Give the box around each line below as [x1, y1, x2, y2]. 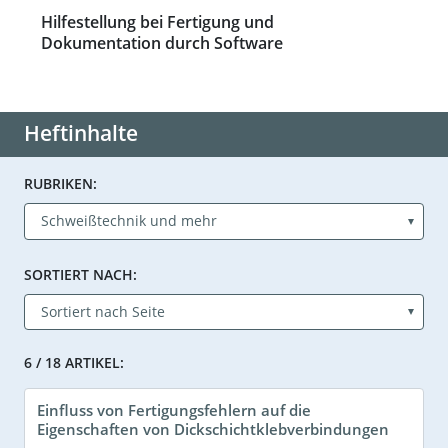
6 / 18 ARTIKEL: [24, 352, 124, 372]
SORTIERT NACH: [24, 264, 137, 284]
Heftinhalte [24, 119, 138, 148]
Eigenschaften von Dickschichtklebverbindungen [37, 418, 389, 439]
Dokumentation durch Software [41, 32, 283, 55]
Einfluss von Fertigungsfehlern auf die [37, 399, 311, 420]
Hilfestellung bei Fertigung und [41, 11, 274, 34]
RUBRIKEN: [24, 174, 97, 194]
